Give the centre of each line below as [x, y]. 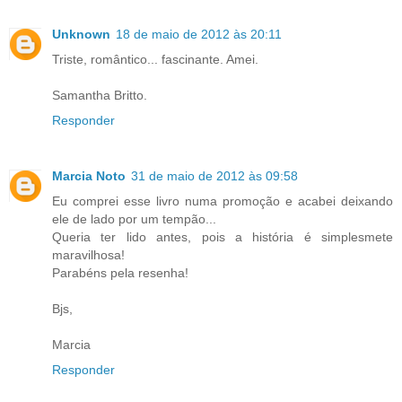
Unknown [81, 34]
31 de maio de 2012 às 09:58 [214, 175]
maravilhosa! [88, 254]
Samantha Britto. [100, 95]
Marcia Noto [89, 175]
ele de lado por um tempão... [134, 218]
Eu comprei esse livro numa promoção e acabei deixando [223, 201]
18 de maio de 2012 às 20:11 [199, 34]
